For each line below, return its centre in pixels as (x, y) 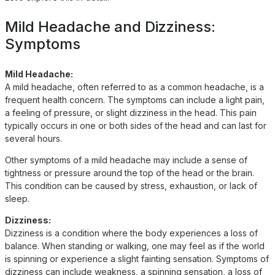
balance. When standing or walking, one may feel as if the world (135, 246)
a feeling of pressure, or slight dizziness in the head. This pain (131, 112)
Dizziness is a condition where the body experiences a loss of (131, 233)
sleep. (17, 198)
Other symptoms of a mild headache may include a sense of (126, 160)
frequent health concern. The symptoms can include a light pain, (135, 99)
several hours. (33, 138)
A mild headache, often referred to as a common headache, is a (134, 87)
